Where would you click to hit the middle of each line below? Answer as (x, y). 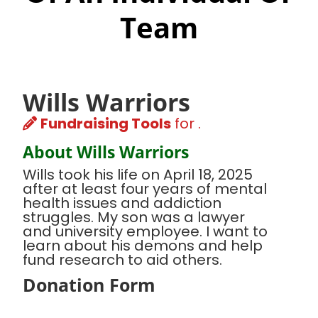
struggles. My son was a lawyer (134, 218)
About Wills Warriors (106, 152)
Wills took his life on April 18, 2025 (138, 175)
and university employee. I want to (145, 232)
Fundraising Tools (106, 124)
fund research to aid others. (122, 260)
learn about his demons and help (143, 246)
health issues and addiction (122, 203)
